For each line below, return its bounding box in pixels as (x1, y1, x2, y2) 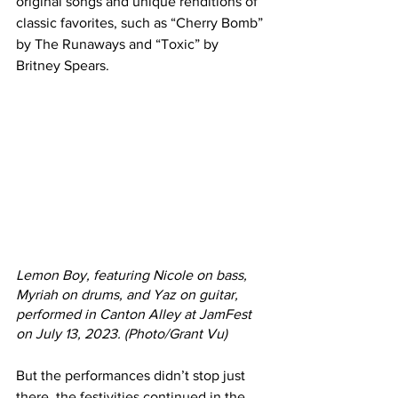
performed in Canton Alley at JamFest (16, 306, 255, 322)
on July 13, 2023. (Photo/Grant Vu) (16, 326, 227, 342)
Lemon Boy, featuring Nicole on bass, (16, 267, 251, 283)
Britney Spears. (16, 58, 109, 74)
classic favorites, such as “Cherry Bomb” (16, 15, 267, 31)
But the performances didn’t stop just (16, 368, 249, 384)
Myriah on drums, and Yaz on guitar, (16, 287, 242, 303)
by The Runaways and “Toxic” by (16, 36, 222, 52)
